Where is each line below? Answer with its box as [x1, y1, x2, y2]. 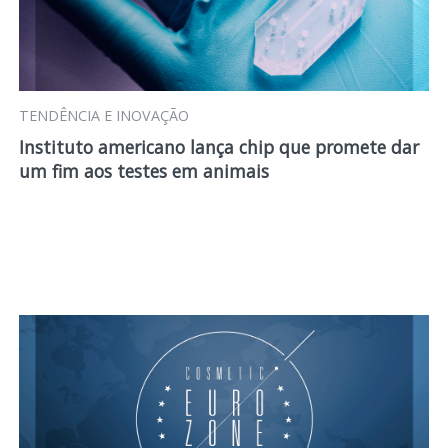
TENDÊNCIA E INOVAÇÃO [18, 106, 189, 125]
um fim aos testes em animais [18, 159, 269, 183]
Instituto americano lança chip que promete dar [18, 135, 419, 159]
